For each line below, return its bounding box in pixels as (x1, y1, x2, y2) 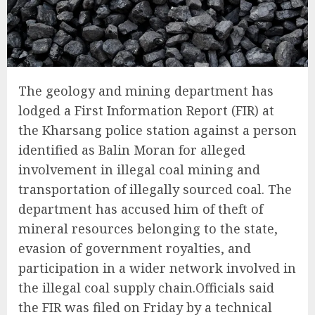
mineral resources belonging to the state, (18, 220, 278, 238)
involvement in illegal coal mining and (18, 161, 260, 179)
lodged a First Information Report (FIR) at (18, 102, 274, 120)
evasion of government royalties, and (18, 240, 251, 257)
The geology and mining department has (18, 82, 274, 100)
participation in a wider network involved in (18, 259, 296, 277)
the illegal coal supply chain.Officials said (18, 279, 274, 297)
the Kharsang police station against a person (18, 122, 297, 139)
